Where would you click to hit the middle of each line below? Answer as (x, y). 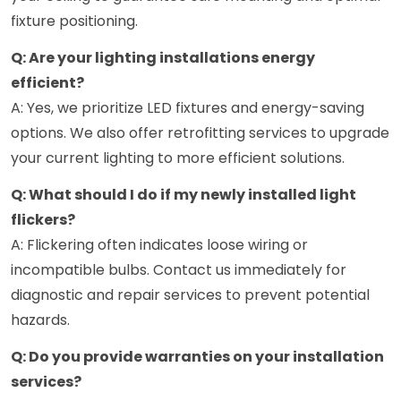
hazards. (40, 320)
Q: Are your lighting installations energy (163, 58)
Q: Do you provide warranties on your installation (197, 357)
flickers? (43, 220)
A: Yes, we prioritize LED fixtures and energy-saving (188, 108)
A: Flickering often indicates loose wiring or (159, 245)
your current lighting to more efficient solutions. (178, 158)
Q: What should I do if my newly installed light (183, 195)
